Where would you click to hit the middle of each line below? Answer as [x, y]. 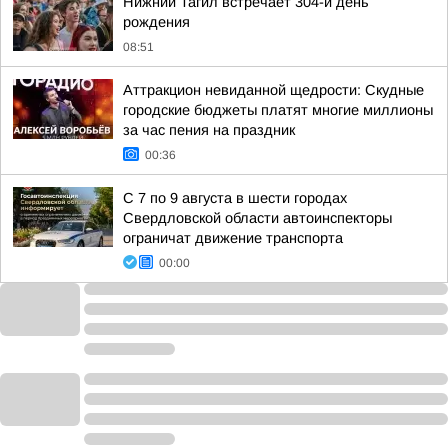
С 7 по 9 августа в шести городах [235, 198]
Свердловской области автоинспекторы [257, 218]
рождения [156, 22]
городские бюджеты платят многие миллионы [278, 110]
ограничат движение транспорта [233, 238]
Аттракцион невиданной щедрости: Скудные [273, 90]
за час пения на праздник [209, 130]
